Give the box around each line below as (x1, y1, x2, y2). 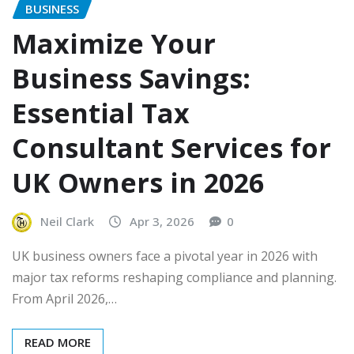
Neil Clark (40, 213, 94, 230)
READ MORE (24, 333, 91, 350)
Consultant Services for (12, 130, 331, 167)
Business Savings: (12, 60, 250, 97)
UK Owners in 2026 (12, 164, 264, 201)
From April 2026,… (12, 289, 117, 307)
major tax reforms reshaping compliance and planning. (12, 268, 337, 286)
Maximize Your (12, 25, 216, 62)
